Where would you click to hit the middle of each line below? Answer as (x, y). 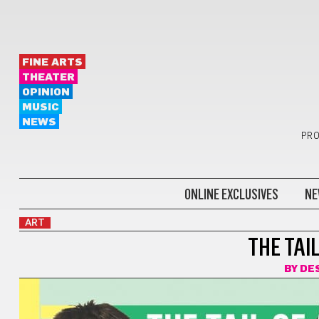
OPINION (46, 92)
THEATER (48, 77)
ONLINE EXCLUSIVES (231, 194)
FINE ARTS (52, 62)
